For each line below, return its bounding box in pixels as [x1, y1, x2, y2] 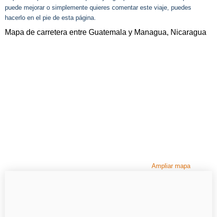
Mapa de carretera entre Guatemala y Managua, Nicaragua [5, 28, 206, 37]
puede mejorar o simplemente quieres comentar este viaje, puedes [5, 3, 191, 11]
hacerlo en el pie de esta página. [5, 14, 96, 21]
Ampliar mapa [152, 162, 190, 170]
